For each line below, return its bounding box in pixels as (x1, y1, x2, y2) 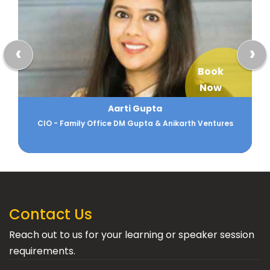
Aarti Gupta (107, 102, 162, 115)
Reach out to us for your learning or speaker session (9, 228, 254, 242)
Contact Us (9, 204, 92, 224)
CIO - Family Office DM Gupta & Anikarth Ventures (36, 118, 233, 128)
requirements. (9, 244, 75, 258)
